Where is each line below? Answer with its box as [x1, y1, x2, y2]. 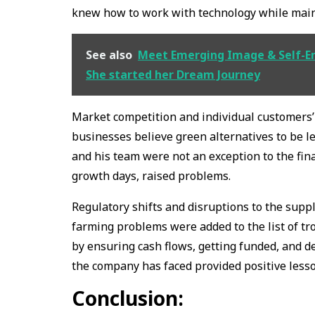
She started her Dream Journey [86, 66, 260, 82]
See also [86, 46, 132, 63]
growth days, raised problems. [72, 167, 233, 184]
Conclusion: [72, 284, 184, 311]
